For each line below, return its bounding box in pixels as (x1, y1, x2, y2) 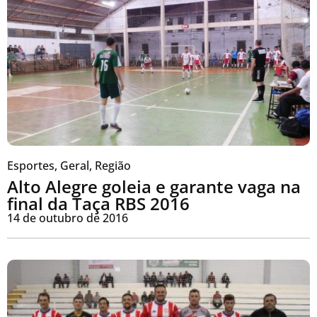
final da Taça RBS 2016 (7, 192, 190, 216)
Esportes (7, 158, 54, 174)
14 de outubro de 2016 (7, 210, 128, 226)
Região (95, 158, 131, 174)
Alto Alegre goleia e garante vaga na (7, 175, 301, 199)
